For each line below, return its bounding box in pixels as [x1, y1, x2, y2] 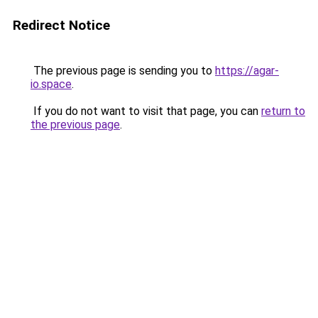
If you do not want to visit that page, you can [31, 104, 261, 118]
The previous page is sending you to [31, 64, 215, 77]
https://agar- [215, 64, 279, 77]
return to [261, 104, 305, 118]
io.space [31, 77, 72, 91]
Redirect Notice [13, 17, 110, 33]
